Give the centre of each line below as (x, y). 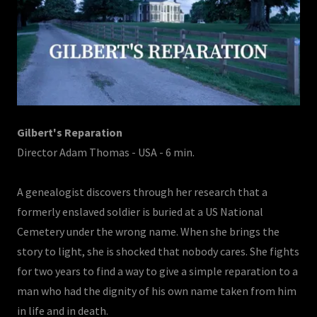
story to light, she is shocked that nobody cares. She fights (158, 251)
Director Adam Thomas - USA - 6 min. (107, 152)
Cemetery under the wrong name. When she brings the (148, 231)
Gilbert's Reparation (70, 132)
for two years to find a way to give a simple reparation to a (157, 271)
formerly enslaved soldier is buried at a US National (140, 211)
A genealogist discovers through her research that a (142, 191)
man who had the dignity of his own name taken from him (157, 290)
